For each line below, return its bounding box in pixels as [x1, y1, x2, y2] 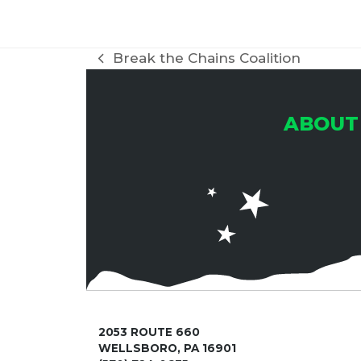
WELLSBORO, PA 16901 [98, 342, 236, 355]
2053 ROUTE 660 [98, 326, 200, 339]
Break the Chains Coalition [112, 50, 301, 66]
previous [98, 59, 159, 75]
